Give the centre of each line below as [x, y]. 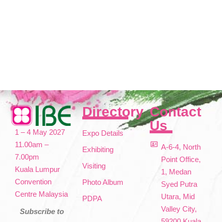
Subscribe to [42, 212]
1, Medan [176, 172]
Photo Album [103, 182]
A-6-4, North [181, 147]
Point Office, [181, 160]
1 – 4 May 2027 [40, 132]
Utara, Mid [178, 197]
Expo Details [103, 133]
